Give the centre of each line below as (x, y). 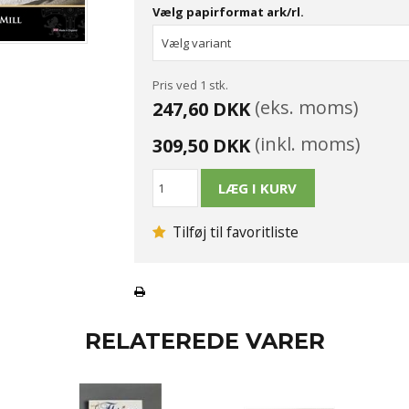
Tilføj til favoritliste (233, 231)
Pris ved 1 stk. (190, 84)
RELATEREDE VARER (204, 341)
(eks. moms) (304, 107)
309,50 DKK (201, 145)
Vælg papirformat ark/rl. (228, 11)
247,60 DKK (201, 109)
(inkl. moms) (305, 143)
